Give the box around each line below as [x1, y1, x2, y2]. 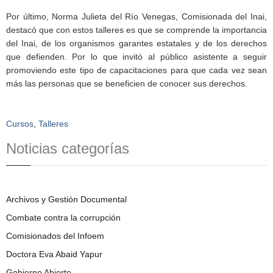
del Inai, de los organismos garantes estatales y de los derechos [6, 38, 267, 48]
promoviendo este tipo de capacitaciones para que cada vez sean [6, 65, 267, 75]
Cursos [6, 119, 34, 129]
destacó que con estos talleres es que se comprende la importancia [6, 25, 267, 35]
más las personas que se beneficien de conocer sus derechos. [6, 79, 247, 88]
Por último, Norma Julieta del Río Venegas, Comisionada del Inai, [6, 12, 267, 21]
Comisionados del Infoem [6, 231, 104, 241]
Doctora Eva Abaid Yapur [6, 249, 102, 259]
